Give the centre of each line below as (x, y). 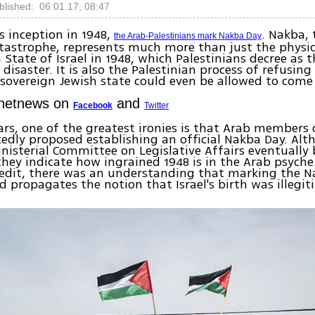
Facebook (93, 106)
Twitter (157, 106)
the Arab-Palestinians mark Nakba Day (188, 36)
